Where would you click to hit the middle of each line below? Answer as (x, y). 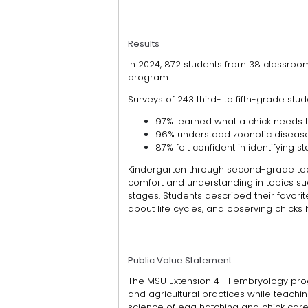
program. (150, 78)
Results (144, 44)
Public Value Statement (180, 261)
